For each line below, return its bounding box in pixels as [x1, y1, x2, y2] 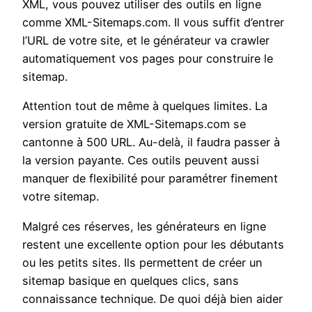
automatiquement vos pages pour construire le [22, 52, 273, 66]
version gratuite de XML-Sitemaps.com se [22, 117, 246, 132]
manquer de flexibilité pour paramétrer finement [22, 171, 278, 186]
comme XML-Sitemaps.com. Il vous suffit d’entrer [22, 15, 284, 30]
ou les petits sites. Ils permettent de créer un [22, 255, 263, 270]
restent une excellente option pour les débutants [22, 237, 284, 251]
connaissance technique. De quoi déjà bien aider [22, 291, 283, 306]
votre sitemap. [22, 189, 99, 204]
